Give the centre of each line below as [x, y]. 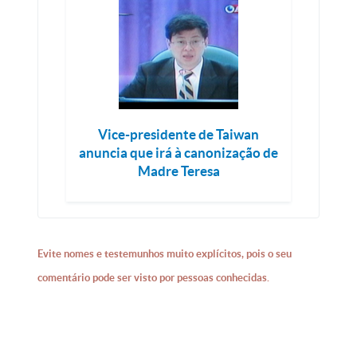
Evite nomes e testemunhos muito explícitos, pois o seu [165, 253]
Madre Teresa [178, 171]
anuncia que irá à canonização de [178, 152]
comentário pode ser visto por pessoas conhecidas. [154, 277]
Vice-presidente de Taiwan [178, 134]
